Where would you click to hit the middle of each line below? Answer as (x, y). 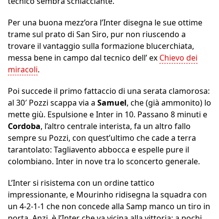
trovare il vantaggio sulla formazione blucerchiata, (101, 46)
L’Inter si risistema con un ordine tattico (81, 183)
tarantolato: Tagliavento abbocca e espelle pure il (99, 150)
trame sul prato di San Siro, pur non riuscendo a (97, 34)
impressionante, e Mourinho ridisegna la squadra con (107, 195)
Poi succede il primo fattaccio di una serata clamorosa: (109, 91)
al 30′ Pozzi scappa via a (53, 103)
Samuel (112, 103)
